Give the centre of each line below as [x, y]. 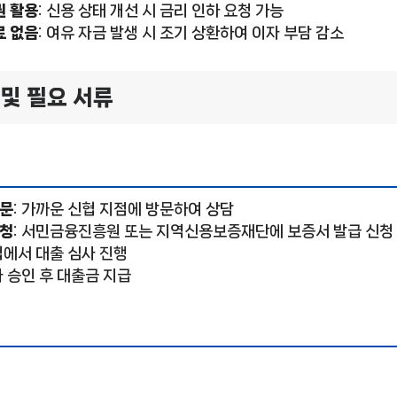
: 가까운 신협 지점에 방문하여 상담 [124, 210]
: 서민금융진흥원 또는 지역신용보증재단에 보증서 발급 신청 [203, 232]
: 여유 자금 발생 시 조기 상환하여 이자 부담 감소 [191, 33]
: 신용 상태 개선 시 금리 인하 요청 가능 [161, 11]
